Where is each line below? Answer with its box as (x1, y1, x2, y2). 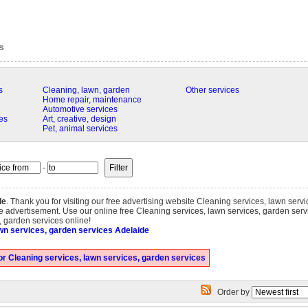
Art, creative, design (42, 114, 116, 124)
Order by (210, 287, 252, 297)
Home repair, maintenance (42, 95, 142, 104)
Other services (185, 85, 239, 95)
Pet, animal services (42, 124, 118, 133)
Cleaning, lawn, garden (42, 85, 130, 95)
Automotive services (42, 104, 118, 114)
